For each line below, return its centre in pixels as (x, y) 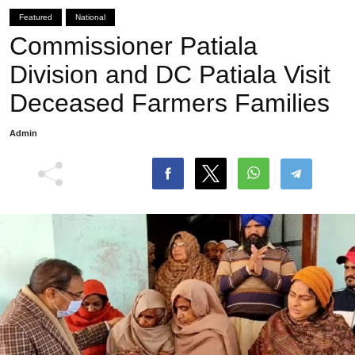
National (90, 17)
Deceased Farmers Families (170, 103)
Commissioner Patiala (134, 46)
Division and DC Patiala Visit (170, 74)
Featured (36, 17)
